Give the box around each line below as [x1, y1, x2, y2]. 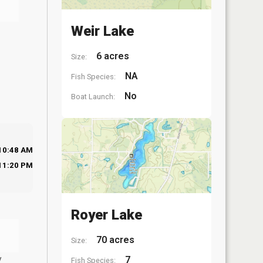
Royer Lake [71, 206, 142, 223]
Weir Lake [71, 23, 134, 39]
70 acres [94, 234, 134, 245]
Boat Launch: [71, 92, 115, 101]
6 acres [94, 50, 129, 62]
